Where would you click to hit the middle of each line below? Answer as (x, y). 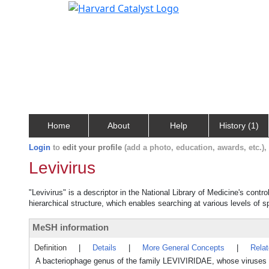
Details (104, 248)
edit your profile (92, 147)
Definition (50, 248)
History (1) (239, 125)
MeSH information (71, 227)
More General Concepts (183, 248)
